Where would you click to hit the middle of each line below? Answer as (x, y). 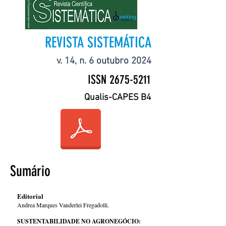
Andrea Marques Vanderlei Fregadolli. (63, 205)
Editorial (30, 196)
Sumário (30, 171)
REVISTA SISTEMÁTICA (98, 42)
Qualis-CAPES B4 (118, 98)
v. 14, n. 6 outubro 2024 (104, 61)
